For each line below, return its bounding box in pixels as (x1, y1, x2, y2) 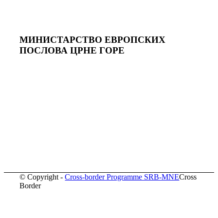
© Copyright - (19, 172, 65, 181)
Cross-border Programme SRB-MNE (65, 172, 180, 181)
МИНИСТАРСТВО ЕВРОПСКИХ (19, 34, 166, 45)
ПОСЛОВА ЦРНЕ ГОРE (19, 45, 125, 55)
